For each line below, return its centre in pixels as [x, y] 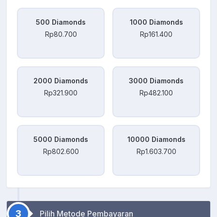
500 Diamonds [61, 22]
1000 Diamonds [156, 22]
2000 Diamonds [61, 81]
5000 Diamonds [61, 139]
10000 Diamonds [156, 139]
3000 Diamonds [156, 81]
